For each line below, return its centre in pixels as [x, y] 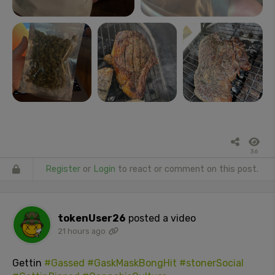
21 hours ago [82, 231]
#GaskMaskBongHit [132, 263]
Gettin [28, 263]
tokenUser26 [92, 219]
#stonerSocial [211, 263]
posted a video [162, 219]
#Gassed [64, 263]
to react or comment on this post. [187, 169]
